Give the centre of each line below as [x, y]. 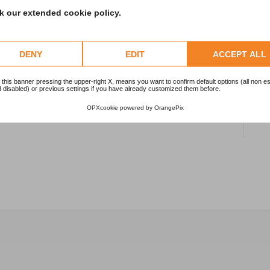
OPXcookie [102, 107]
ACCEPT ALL [239, 54]
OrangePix [169, 107]
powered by [136, 107]
